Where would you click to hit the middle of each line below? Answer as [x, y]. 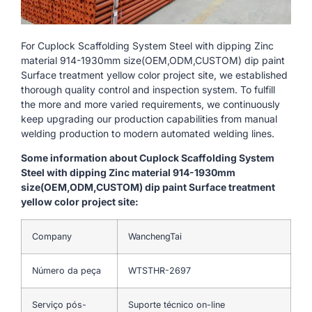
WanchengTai [155, 236]
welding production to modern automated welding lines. [148, 133]
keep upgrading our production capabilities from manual [149, 118]
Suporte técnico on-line [177, 304]
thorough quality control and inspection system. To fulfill [148, 89]
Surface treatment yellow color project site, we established [154, 75]
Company [52, 236]
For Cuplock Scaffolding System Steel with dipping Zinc [147, 45]
